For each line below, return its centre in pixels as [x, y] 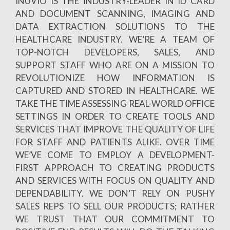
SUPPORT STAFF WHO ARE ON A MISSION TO [115, 65]
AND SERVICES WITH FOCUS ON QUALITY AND [115, 180]
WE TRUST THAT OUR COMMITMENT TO [115, 219]
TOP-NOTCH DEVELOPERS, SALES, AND [115, 52]
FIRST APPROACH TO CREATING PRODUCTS [115, 167]
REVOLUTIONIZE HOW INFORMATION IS [115, 78]
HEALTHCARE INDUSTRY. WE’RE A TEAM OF [115, 39]
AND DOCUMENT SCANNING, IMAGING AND [115, 13]
